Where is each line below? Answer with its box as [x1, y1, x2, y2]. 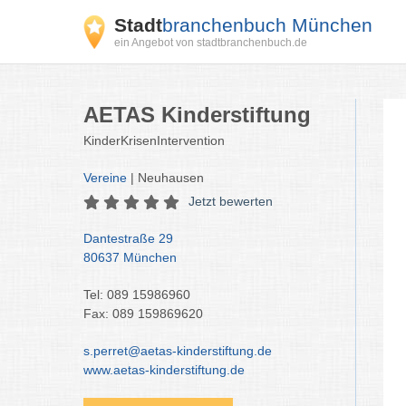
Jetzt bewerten [188, 194, 273, 208]
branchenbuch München [162, 14, 372, 35]
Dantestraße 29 [83, 231, 173, 246]
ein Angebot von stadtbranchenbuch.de [114, 36, 307, 49]
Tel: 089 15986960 [83, 287, 190, 302]
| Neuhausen [127, 170, 204, 185]
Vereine [83, 170, 127, 185]
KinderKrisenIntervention [83, 133, 225, 148]
